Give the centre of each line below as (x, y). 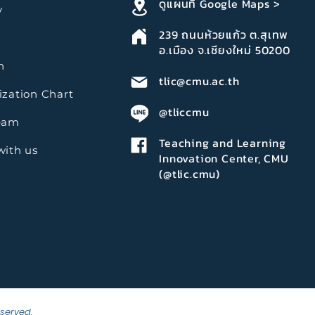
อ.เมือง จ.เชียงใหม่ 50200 (225, 50)
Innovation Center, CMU (224, 159)
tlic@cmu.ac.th (199, 81)
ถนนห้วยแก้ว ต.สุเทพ (235, 35)
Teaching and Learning (223, 143)
